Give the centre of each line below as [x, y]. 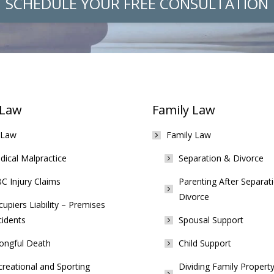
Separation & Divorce [221, 158]
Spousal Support [211, 220]
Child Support [205, 243]
